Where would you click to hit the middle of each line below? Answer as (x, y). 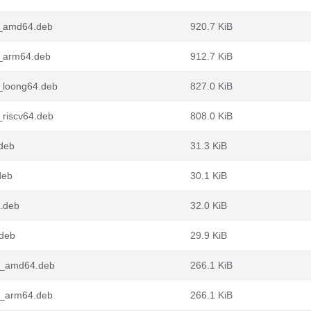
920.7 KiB (211, 26)
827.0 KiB (211, 86)
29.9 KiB (209, 235)
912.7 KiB (211, 56)
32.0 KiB (209, 205)
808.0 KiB (211, 116)
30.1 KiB (209, 176)
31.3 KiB (209, 146)
